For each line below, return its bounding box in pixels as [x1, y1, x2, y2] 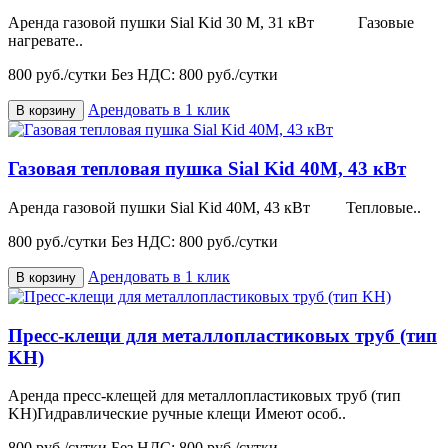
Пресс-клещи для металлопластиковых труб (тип [8, 324, 437, 346]
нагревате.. [8, 32, 83, 50]
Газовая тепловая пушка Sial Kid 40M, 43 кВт [8, 158, 406, 180]
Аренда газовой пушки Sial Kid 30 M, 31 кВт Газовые [8, 14, 414, 32]
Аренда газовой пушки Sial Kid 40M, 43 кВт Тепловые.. [8, 198, 421, 216]
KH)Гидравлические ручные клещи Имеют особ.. [8, 405, 346, 423]
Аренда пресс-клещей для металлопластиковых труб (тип [8, 387, 401, 405]
